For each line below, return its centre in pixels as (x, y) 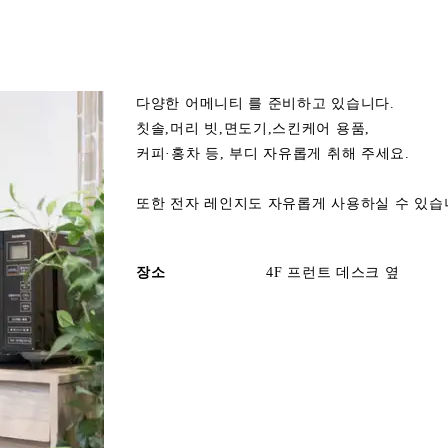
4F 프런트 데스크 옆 (333, 272)
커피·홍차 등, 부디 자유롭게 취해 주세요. (273, 153)
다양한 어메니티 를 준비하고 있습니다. (265, 103)
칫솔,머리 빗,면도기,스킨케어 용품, (253, 128)
